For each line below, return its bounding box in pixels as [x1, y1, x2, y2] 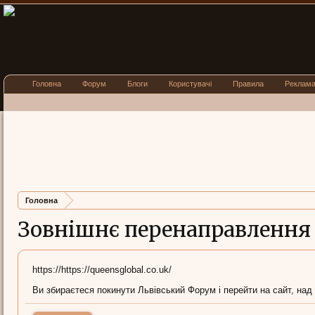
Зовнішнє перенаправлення [18, 217, 311, 243]
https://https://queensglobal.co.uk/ [32, 264, 172, 275]
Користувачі [169, 79, 212, 88]
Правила [233, 79, 264, 88]
